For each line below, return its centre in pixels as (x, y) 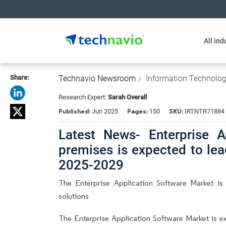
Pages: (137, 111)
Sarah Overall (127, 97)
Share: (19, 77)
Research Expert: (83, 97)
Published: (75, 111)
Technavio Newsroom (97, 78)
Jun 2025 (105, 111)
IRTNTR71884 (204, 111)
